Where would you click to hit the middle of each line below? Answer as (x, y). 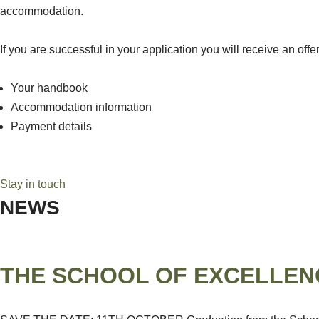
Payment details (51, 126)
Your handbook (51, 88)
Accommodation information (81, 107)
